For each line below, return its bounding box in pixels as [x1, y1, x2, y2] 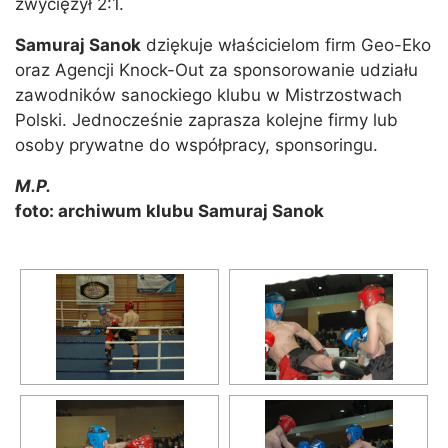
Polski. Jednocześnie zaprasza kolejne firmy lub [15, 110, 398, 131]
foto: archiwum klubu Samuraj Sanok [15, 201, 324, 222]
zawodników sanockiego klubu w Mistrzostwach [15, 85, 402, 106]
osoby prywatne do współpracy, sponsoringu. [15, 135, 378, 156]
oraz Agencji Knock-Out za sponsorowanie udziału [15, 60, 418, 81]
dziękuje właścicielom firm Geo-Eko [141, 35, 431, 56]
